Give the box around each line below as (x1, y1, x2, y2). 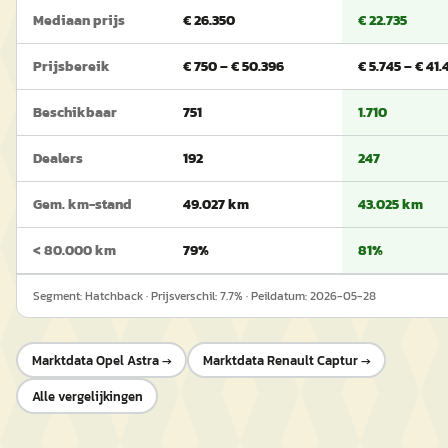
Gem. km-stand (33, 194, 132, 215)
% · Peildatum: (234, 287, 310, 305)
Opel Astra (95, 350, 159, 370)
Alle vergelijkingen (31, 386, 143, 406)
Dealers (33, 148, 83, 169)
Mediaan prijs (33, 10, 125, 31)
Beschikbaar (33, 102, 117, 123)
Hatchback (85, 287, 143, 305)
